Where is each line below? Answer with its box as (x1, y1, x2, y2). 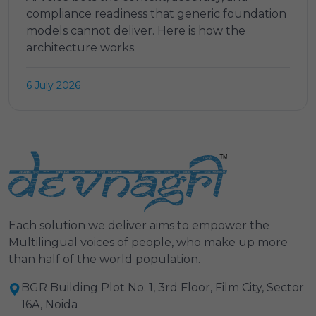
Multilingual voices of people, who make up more (8, 235, 288, 249)
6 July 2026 (26, 78, 80, 92)
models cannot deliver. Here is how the (26, 23, 245, 37)
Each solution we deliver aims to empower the (8, 218, 269, 232)
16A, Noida (21, 297, 78, 311)
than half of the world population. (8, 252, 200, 266)
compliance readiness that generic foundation (26, 6, 286, 20)
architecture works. (26, 40, 136, 54)
